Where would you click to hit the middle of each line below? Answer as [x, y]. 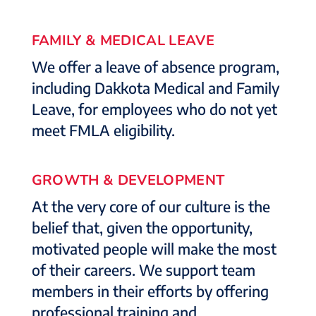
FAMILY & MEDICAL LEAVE [123, 41]
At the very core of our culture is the [151, 206]
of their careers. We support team [143, 270]
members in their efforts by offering [150, 291]
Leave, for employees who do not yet [154, 109]
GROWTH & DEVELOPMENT [128, 180]
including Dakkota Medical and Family [155, 88]
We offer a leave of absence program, [155, 67]
